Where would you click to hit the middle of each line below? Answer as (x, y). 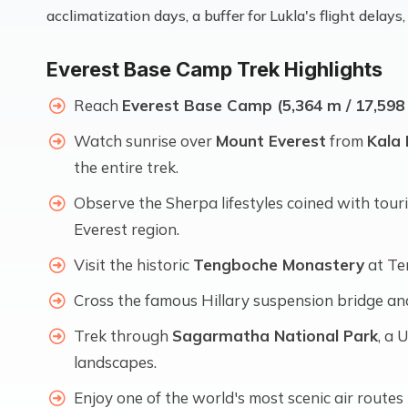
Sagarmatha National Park (275, 335)
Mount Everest (271, 140)
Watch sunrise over (145, 140)
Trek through (123, 335)
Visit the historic (133, 264)
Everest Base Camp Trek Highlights (214, 69)
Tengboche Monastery (279, 264)
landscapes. (115, 362)
